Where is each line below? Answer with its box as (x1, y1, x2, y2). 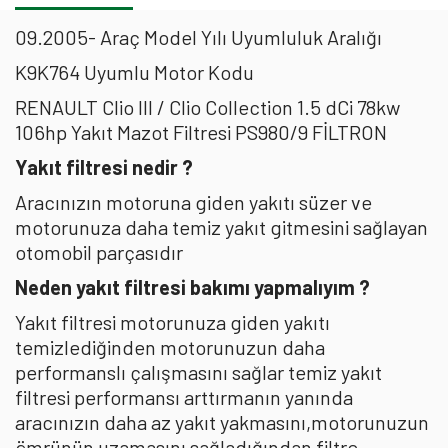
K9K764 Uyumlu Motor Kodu (15, 60, 254, 84)
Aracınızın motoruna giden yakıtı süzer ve (15, 190, 372, 214)
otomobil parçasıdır (15, 240, 183, 264)
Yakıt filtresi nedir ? (15, 155, 193, 179)
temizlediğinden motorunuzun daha (15, 335, 325, 359)
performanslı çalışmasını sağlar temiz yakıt (15, 360, 382, 384)
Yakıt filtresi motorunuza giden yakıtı (15, 310, 330, 334)
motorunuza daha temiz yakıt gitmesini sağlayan (15, 215, 428, 239)
